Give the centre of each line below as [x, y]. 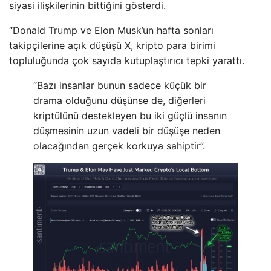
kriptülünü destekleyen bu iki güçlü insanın [130, 115]
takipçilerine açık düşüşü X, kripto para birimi [112, 45]
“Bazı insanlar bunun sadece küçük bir [120, 85]
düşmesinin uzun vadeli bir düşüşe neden [127, 130]
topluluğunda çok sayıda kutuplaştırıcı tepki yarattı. [127, 60]
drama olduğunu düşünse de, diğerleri [119, 100]
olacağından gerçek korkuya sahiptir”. [119, 145]
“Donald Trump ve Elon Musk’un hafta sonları [111, 30]
